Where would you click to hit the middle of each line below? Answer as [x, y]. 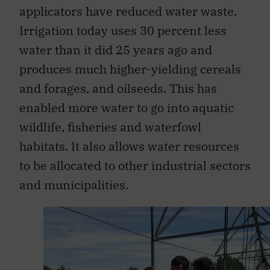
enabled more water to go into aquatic [127, 107]
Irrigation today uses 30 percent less [123, 30]
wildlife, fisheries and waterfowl [110, 127]
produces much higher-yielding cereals [130, 69]
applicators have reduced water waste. [128, 11]
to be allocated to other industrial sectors [135, 165]
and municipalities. [74, 184]
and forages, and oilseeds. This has [118, 88]
